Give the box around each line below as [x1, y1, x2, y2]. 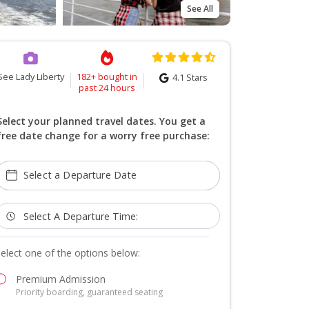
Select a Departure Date [23, 168, 137, 181]
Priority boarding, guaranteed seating [15, 286, 163, 299]
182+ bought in [77, 70, 138, 83]
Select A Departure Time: [23, 209, 139, 223]
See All [187, 2, 213, 14]
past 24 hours [79, 81, 136, 94]
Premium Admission [15, 272, 106, 286]
